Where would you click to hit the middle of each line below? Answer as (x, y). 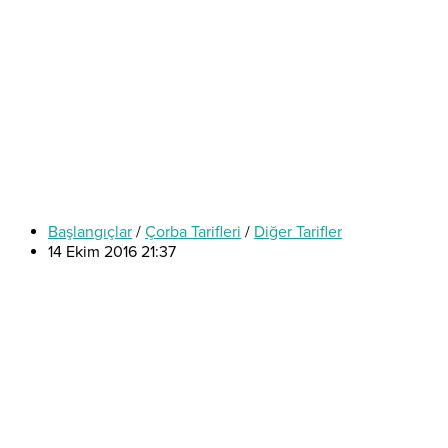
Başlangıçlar (90, 231)
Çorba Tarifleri (193, 231)
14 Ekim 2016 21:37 (112, 251)
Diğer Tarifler (298, 231)
